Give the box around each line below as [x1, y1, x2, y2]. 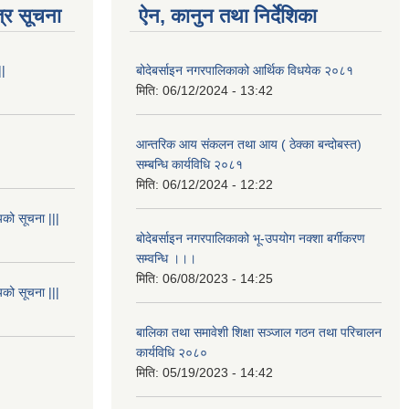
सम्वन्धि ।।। [136, 250, 196, 266]
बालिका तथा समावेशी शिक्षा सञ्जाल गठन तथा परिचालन [136, 324, 382, 340]
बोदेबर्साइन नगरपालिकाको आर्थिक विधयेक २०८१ [136, 62, 353, 78]
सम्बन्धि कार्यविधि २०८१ [136, 156, 243, 172]
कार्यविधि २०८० [136, 344, 207, 360]
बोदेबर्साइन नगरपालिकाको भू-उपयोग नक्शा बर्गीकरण [136, 230, 365, 246]
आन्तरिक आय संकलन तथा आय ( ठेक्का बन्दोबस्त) [136, 136, 362, 152]
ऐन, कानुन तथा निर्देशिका [139, 4, 317, 27]
